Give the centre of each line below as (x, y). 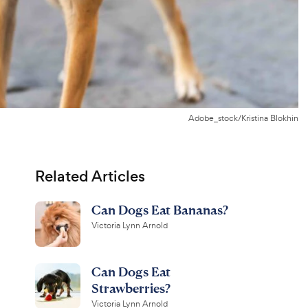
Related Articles (90, 176)
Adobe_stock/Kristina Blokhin (243, 118)
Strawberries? (131, 288)
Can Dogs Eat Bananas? (159, 209)
